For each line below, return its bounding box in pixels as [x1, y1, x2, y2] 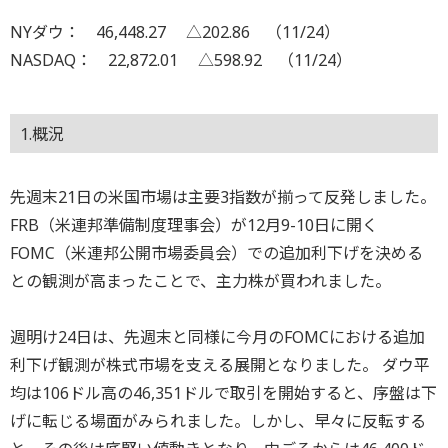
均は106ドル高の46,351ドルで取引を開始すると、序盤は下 [10, 382, 437, 405]
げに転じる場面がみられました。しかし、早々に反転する [10, 410, 426, 433]
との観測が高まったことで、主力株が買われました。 [10, 270, 391, 293]
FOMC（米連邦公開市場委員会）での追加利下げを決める [10, 242, 423, 265]
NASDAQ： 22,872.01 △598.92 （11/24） [10, 49, 352, 71]
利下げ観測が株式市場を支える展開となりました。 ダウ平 [10, 354, 430, 377]
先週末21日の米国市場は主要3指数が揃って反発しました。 [10, 186, 436, 209]
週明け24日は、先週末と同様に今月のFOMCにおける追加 [10, 326, 425, 349]
